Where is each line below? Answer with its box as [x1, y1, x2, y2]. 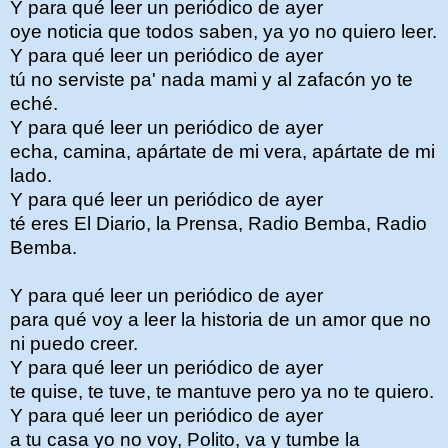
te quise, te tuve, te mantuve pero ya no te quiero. [10, 381, 434, 402]
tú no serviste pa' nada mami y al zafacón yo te [10, 69, 413, 90]
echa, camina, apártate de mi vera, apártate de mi [10, 141, 435, 162]
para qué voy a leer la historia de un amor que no [10, 309, 431, 330]
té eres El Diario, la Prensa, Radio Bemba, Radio [10, 213, 427, 234]
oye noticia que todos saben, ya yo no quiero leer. [10, 21, 437, 42]
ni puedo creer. [10, 333, 138, 354]
